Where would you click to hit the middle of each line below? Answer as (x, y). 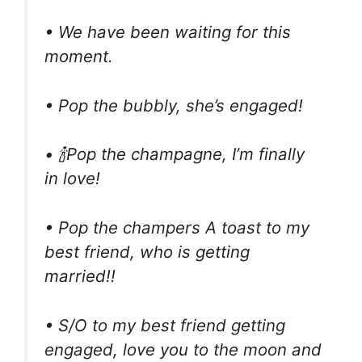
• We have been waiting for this (168, 32)
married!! (80, 276)
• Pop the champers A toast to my (177, 228)
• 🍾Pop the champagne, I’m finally (175, 154)
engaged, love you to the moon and (183, 349)
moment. (79, 57)
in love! (72, 179)
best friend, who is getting (147, 252)
